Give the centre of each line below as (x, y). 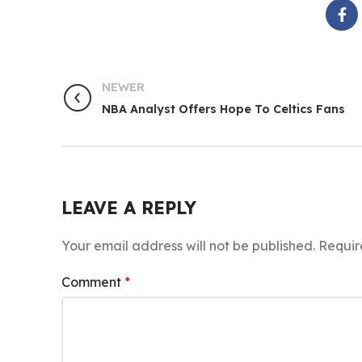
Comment (93, 282)
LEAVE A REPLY (129, 208)
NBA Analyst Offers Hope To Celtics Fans (223, 109)
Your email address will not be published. (188, 246)
